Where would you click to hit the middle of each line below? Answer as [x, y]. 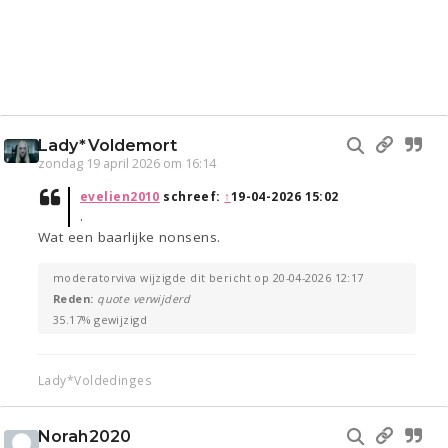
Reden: [75, 299]
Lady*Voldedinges [95, 380]
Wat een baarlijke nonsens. [129, 237]
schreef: [192, 197]
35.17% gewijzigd [100, 320]
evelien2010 [120, 197]
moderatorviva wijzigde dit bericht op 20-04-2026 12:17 [208, 278]
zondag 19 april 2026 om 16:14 [127, 164]
